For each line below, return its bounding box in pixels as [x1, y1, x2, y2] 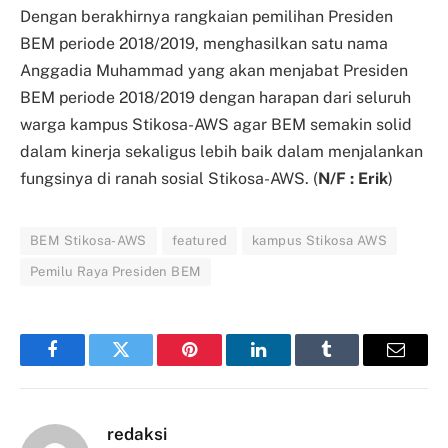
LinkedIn [256, 355, 323, 374]
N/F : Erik [318, 168, 388, 188]
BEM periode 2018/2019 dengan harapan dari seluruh [20, 87, 411, 107]
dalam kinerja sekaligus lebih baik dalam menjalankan [20, 141, 423, 161]
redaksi [107, 423, 167, 444]
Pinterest [188, 355, 252, 374]
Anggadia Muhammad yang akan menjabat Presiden [20, 60, 408, 80]
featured [171, 232, 227, 248]
